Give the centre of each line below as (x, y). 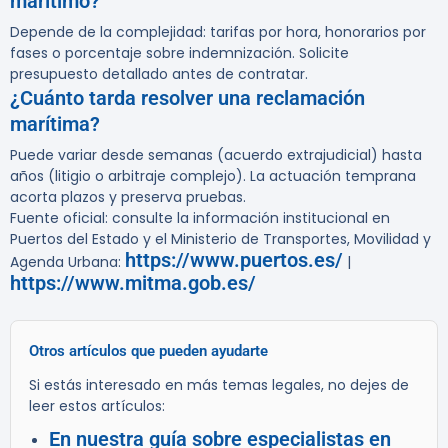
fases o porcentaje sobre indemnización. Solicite (179, 53)
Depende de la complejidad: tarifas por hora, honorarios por (218, 32)
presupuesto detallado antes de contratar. (159, 74)
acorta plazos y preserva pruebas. (128, 197)
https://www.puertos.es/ (234, 260)
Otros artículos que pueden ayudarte (148, 351)
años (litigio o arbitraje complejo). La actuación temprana (213, 176)
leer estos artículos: (97, 406)
